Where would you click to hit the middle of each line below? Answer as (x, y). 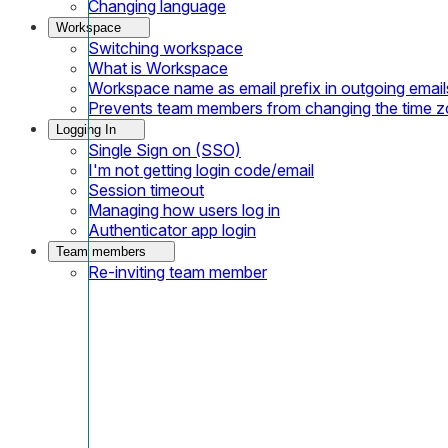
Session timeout (146, 189)
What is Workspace (158, 67)
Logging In (86, 129)
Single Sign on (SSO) (164, 149)
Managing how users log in (184, 209)
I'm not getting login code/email (201, 169)
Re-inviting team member (177, 271)
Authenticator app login (172, 229)
